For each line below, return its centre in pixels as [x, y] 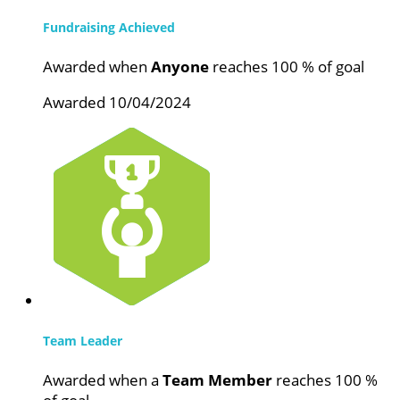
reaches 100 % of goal [287, 67]
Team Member [217, 380]
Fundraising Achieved [109, 27]
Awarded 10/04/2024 [117, 103]
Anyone [180, 67]
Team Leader [83, 340]
